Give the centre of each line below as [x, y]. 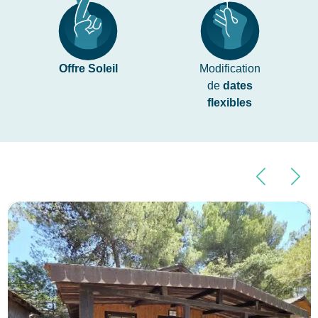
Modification [230, 68]
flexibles [230, 102]
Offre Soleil [88, 68]
